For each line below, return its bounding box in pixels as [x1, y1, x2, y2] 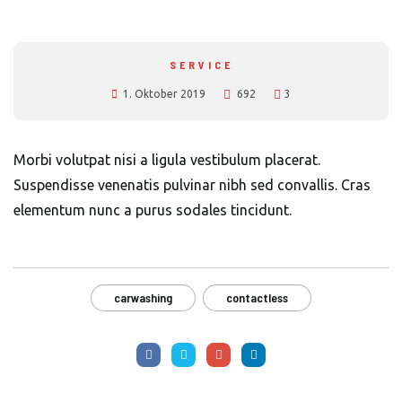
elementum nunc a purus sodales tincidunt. [13, 202, 292, 218]
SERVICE [169, 58, 233, 71]
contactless [226, 290, 288, 305]
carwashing [114, 290, 172, 305]
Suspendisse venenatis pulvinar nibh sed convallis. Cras [13, 177, 371, 193]
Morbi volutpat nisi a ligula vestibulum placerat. [13, 152, 320, 168]
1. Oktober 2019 [123, 88, 205, 100]
